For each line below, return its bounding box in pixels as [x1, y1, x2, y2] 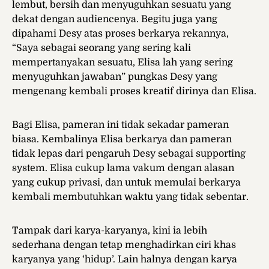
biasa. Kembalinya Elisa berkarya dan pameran [12, 134, 232, 145]
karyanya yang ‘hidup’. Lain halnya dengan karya [12, 254, 237, 265]
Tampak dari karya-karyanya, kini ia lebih [12, 225, 207, 237]
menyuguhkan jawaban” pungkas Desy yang [12, 71, 217, 83]
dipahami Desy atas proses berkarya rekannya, [12, 28, 229, 40]
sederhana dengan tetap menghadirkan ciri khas [12, 240, 236, 251]
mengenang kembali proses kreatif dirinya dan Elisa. [12, 86, 256, 97]
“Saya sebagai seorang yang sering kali [12, 43, 191, 54]
